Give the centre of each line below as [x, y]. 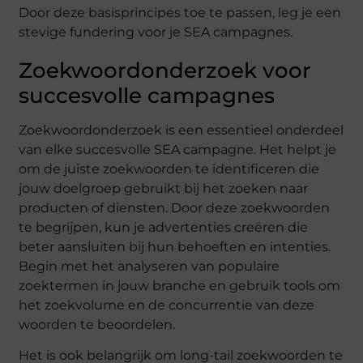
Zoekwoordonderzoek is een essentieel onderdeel [181, 130]
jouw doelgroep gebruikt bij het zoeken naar [164, 188]
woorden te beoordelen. [97, 324]
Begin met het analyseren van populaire [149, 266]
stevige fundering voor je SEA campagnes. [156, 32]
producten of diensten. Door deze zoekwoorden [175, 207]
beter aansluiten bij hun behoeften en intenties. [175, 246]
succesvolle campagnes [147, 95]
